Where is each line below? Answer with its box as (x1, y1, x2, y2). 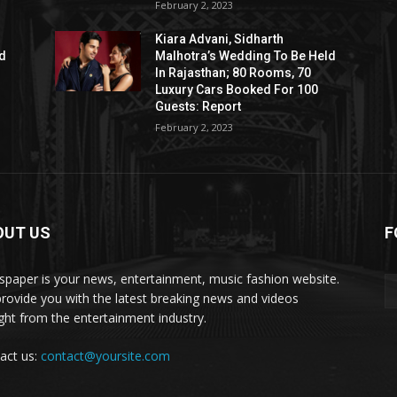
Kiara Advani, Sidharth (155, 32, 284, 47)
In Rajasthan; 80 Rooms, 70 (155, 66, 312, 81)
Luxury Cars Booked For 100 (155, 82, 319, 97)
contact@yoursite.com (41, 347, 170, 365)
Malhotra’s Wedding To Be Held (155, 49, 337, 64)
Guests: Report (155, 99, 242, 114)
